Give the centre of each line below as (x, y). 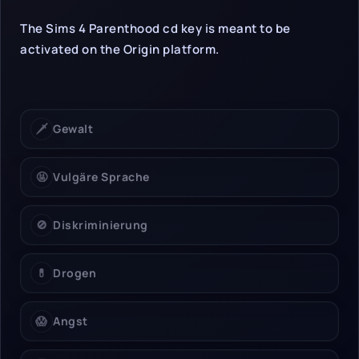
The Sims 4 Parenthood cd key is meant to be (155, 29)
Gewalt (73, 129)
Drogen (75, 273)
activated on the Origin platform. (120, 50)
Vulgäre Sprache (101, 177)
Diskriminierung (101, 225)
